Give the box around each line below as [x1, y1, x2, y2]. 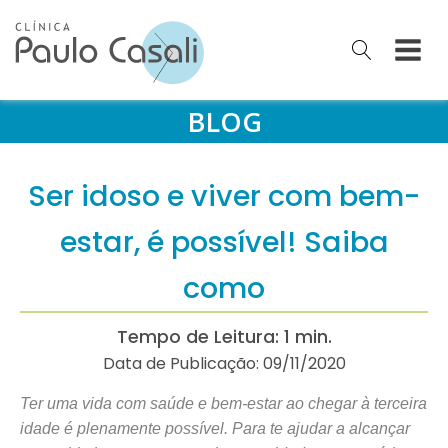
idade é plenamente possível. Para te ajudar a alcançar [20, 420, 410, 437]
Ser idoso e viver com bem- [27, 176, 421, 216]
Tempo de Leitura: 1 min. [116, 325, 332, 349]
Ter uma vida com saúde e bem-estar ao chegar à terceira [20, 395, 427, 412]
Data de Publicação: [102, 352, 263, 375]
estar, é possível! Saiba [59, 222, 389, 262]
